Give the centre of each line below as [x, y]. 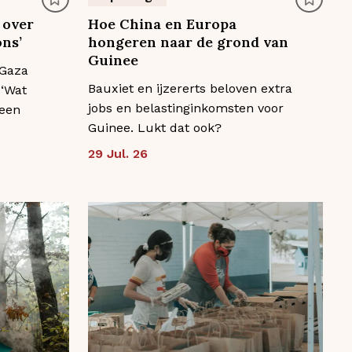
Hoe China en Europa [162, 24]
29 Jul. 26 [117, 154]
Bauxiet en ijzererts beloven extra [190, 89]
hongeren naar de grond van [188, 42]
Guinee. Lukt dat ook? [154, 128]
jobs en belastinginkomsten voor [185, 108]
